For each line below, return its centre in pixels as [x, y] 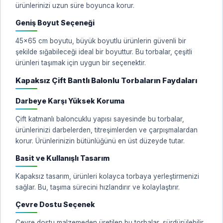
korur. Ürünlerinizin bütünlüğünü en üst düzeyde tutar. [100, 141]
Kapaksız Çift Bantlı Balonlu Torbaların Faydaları [106, 80]
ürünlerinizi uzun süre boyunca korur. [75, 5]
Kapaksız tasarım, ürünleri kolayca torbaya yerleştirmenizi [107, 176]
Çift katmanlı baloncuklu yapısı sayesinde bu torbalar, [100, 119]
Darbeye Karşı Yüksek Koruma [70, 101]
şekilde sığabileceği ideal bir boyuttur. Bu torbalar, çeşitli [104, 52]
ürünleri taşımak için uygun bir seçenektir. [81, 62]
